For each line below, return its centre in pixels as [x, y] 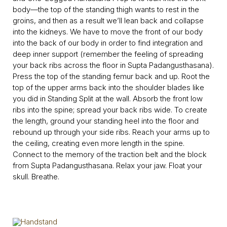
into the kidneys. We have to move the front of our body [108, 32]
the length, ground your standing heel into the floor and [106, 121]
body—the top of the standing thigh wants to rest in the [106, 10]
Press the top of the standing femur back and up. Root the [111, 77]
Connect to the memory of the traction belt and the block [110, 155]
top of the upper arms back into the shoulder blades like [108, 88]
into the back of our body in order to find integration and [108, 43]
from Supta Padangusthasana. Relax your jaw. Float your [107, 166]
